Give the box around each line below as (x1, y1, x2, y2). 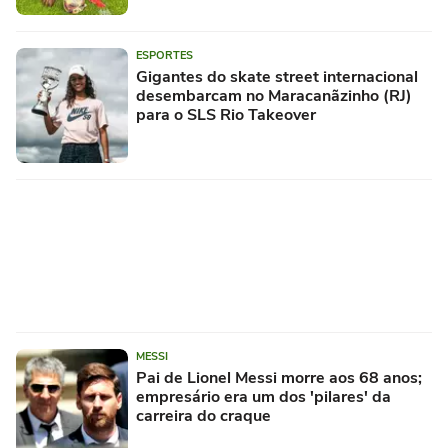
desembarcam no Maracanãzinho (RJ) (136, 85, 412, 108)
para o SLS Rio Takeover (136, 104, 316, 127)
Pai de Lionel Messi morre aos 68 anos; (136, 367, 422, 390)
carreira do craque (136, 405, 271, 428)
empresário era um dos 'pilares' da (136, 386, 391, 409)
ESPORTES (136, 48, 193, 64)
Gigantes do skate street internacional (136, 66, 418, 89)
